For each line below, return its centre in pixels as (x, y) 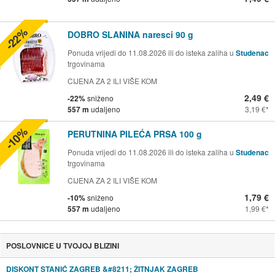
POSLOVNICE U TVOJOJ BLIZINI (62, 245)
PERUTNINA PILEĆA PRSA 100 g (135, 134)
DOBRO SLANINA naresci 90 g (130, 34)
